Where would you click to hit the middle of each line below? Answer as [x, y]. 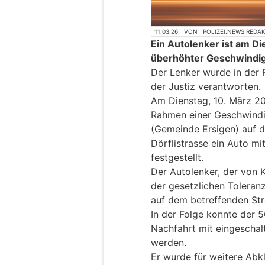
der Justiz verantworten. [206, 87]
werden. [169, 243]
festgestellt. [177, 158]
